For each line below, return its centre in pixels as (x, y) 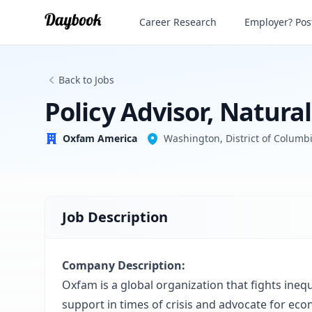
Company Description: (124, 265)
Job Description (115, 217)
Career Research (178, 22)
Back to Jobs (86, 80)
